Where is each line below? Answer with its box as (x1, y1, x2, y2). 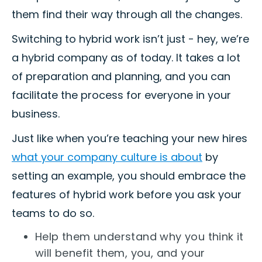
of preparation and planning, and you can (12, 69, 230, 84)
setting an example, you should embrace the (12, 168, 246, 184)
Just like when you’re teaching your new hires (12, 131, 247, 146)
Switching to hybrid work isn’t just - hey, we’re (12, 32, 249, 47)
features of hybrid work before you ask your (12, 187, 242, 202)
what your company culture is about (12, 150, 202, 165)
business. (12, 106, 60, 122)
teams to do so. (12, 206, 94, 221)
